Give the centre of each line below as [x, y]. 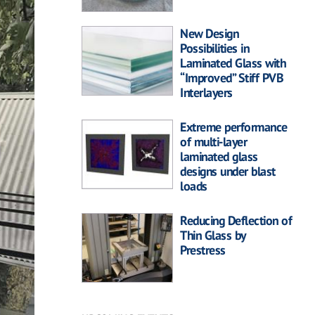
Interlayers [206, 93]
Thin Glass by [213, 236]
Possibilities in [214, 49]
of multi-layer [213, 142]
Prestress [203, 250]
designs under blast [228, 172]
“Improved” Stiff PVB [231, 78]
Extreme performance [234, 127]
